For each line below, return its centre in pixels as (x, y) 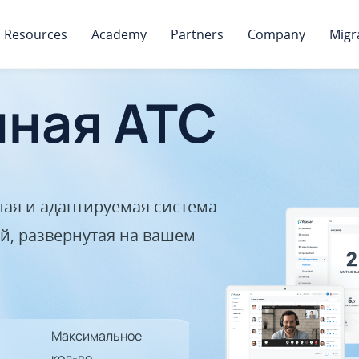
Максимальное (97, 335)
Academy (119, 34)
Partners (197, 34)
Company (276, 34)
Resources (36, 34)
